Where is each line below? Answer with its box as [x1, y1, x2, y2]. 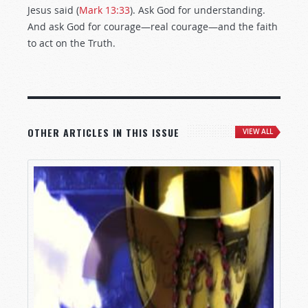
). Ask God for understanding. [130, 3, 265, 16]
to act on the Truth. [27, 36, 115, 49]
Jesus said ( [27, 3, 79, 16]
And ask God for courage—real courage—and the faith [27, 20, 278, 33]
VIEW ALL [243, 127, 273, 136]
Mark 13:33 [79, 3, 130, 16]
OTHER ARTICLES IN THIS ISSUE [27, 125, 179, 140]
